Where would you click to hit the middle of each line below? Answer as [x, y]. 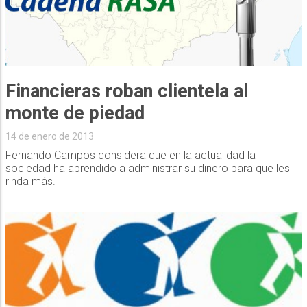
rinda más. [30, 182]
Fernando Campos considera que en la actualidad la [130, 156]
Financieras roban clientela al [126, 91]
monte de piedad [75, 113]
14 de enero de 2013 [49, 137]
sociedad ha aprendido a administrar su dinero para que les [147, 169]
